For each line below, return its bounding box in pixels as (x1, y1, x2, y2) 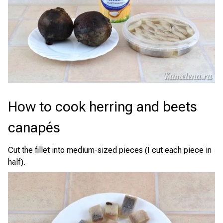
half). (8, 157, 25, 167)
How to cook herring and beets (8, 99, 197, 115)
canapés (8, 119, 60, 136)
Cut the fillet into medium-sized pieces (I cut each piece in (8, 145, 212, 155)
